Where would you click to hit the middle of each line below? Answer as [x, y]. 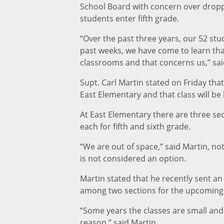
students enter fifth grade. [129, 19]
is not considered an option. [133, 159]
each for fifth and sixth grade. [135, 127]
